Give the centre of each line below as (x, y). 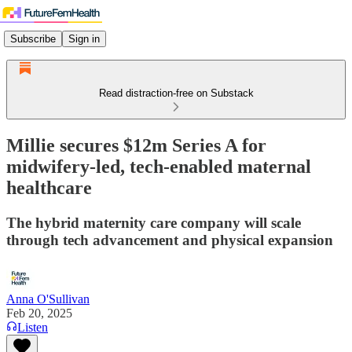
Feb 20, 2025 (39, 313)
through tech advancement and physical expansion (170, 240)
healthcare (49, 187)
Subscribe (33, 38)
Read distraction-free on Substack (176, 93)
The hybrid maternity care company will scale (154, 222)
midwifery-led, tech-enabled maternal (159, 166)
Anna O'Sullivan (48, 299)
